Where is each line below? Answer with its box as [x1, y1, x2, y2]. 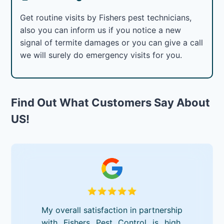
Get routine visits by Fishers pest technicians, [20, 12, 192, 22]
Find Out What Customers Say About [11, 95, 210, 109]
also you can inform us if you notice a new [20, 24, 181, 35]
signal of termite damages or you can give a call [20, 37, 203, 47]
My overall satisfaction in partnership [41, 204, 183, 215]
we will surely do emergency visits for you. [20, 49, 182, 60]
